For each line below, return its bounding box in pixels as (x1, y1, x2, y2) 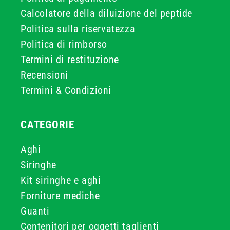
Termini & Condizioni (21, 84, 111, 97)
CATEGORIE (21, 119, 75, 131)
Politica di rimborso (21, 38, 107, 50)
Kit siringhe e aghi (21, 174, 101, 186)
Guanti (21, 205, 50, 217)
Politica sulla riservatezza (21, 23, 136, 35)
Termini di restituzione (21, 53, 119, 66)
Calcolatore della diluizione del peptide (21, 7, 193, 20)
